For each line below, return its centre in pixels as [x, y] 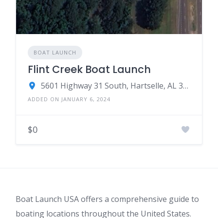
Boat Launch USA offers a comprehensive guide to [107, 199]
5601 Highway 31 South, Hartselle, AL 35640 [185, 85]
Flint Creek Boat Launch [89, 69]
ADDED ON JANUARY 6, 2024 [69, 99]
